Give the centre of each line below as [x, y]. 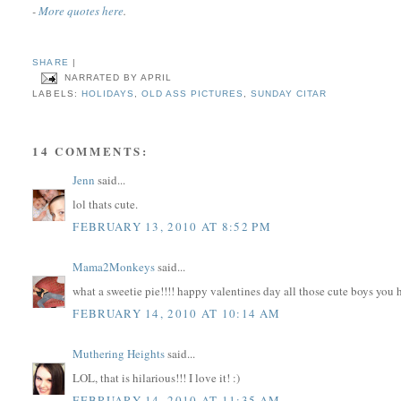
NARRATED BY [102, 78]
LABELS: [57, 94]
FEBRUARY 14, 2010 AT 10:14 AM [177, 314]
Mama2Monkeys [114, 267]
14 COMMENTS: [90, 151]
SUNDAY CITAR [289, 94]
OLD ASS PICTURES [192, 94]
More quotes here [81, 10]
